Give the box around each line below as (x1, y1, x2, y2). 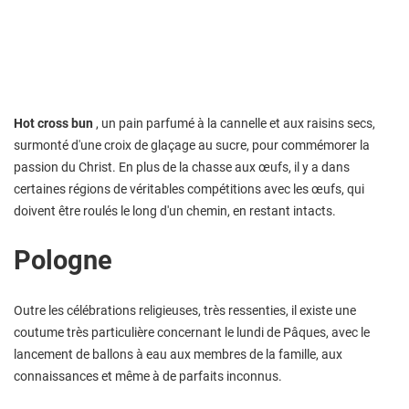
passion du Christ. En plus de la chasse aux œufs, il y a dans (14, 159, 350, 174)
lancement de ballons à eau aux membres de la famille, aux (14, 346, 342, 362)
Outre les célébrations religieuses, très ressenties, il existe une (14, 302, 356, 318)
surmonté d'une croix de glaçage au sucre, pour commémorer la (14, 137, 370, 152)
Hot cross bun (14, 115, 93, 131)
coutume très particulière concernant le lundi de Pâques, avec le (14, 324, 370, 340)
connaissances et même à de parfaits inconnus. (14, 368, 282, 383)
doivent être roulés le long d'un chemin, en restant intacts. (14, 203, 336, 218)
